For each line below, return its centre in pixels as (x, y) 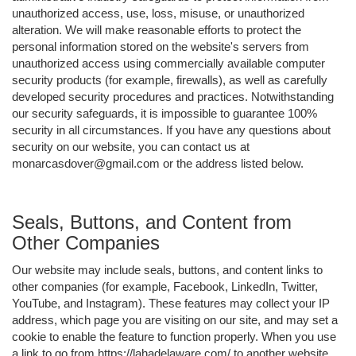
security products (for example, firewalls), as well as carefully (170, 79)
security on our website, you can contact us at (131, 146)
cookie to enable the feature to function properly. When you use (174, 336)
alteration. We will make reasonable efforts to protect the (157, 29)
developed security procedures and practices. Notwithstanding (173, 96)
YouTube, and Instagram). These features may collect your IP (171, 303)
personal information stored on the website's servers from (161, 46)
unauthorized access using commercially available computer (168, 63)
